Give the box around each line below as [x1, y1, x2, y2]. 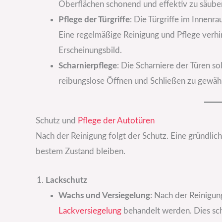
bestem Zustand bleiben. [36, 147, 125, 156]
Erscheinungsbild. [58, 46, 122, 55]
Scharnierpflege [58, 61, 117, 70]
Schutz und [36, 116, 78, 125]
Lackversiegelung [58, 206, 121, 215]
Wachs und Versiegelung [58, 191, 150, 200]
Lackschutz [46, 175, 87, 184]
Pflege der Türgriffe [58, 15, 130, 24]
